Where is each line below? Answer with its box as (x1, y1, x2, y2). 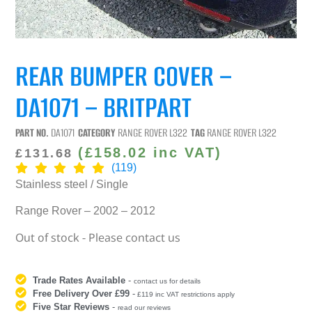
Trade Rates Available (33, 275, 126, 286)
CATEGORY (78, 125, 116, 140)
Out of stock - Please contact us (15, 230, 181, 246)
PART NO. (15, 125, 52, 140)
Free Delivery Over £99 (33, 288, 130, 299)
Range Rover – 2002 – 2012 (15, 204, 156, 217)
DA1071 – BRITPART (15, 88, 192, 127)
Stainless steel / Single (15, 178, 129, 190)
